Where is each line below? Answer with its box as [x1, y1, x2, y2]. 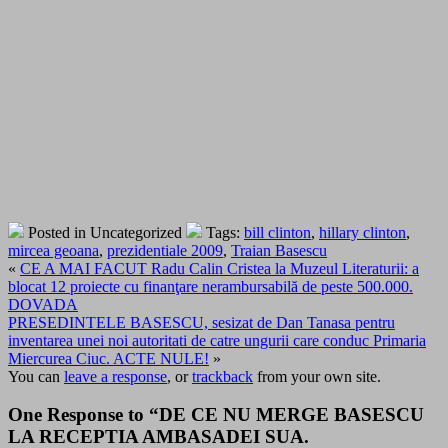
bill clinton [244, 223, 311, 241]
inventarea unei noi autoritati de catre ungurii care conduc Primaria [8, 331, 426, 349]
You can [8, 367, 64, 385]
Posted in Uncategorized [24, 223, 186, 241]
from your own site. [253, 367, 381, 385]
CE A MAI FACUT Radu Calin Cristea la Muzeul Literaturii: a [20, 259, 419, 277]
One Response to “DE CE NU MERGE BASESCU [8, 404, 424, 426]
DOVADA [8, 295, 78, 313]
